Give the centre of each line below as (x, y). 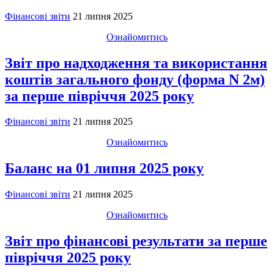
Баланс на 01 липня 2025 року (104, 168)
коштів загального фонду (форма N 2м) (135, 79)
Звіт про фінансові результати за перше (136, 241)
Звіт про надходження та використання (136, 63)
